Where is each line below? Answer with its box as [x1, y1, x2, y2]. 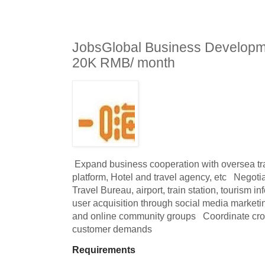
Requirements [72, 244, 135, 256]
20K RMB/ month [72, 55, 175, 70]
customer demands [72, 223, 152, 234]
